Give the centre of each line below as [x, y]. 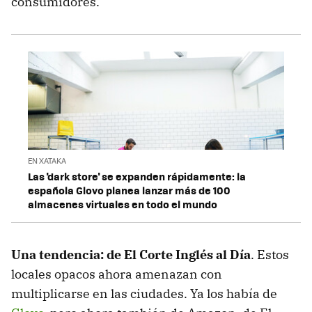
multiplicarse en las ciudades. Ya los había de [144, 294]
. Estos [270, 255]
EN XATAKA [47, 161]
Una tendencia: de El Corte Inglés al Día [131, 255]
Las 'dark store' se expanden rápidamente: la [137, 177]
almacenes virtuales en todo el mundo [123, 204]
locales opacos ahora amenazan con [117, 274]
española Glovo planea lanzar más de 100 [129, 190]
